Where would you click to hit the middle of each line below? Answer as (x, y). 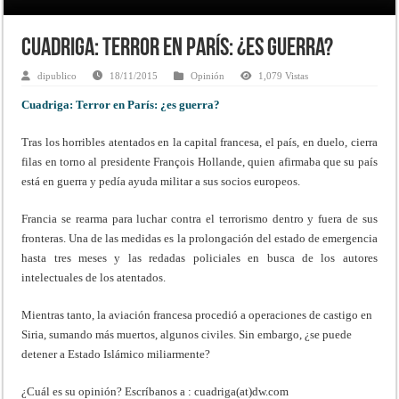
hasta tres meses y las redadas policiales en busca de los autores (199, 257)
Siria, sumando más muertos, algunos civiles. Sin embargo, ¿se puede (187, 334)
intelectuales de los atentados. (94, 277)
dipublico (57, 75)
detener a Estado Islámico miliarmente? (116, 354)
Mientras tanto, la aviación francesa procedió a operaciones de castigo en (197, 314)
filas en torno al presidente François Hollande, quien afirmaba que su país (199, 161)
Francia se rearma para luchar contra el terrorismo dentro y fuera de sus (199, 218)
